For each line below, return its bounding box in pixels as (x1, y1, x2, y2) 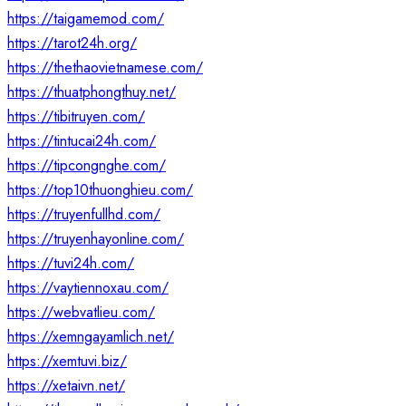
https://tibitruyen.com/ (7, 106, 145, 128)
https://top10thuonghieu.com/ (7, 179, 193, 201)
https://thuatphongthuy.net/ (7, 82, 176, 103)
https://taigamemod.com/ (7, 8, 164, 30)
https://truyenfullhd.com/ (7, 204, 160, 226)
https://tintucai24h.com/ (7, 130, 156, 152)
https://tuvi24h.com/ (7, 253, 134, 275)
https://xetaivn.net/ (7, 375, 125, 397)
